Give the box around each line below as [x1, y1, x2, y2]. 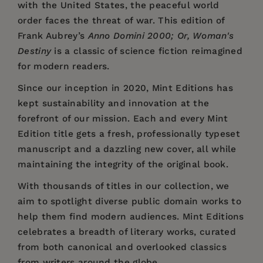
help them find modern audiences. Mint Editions [18, 211, 244, 222]
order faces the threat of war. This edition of [18, 15, 225, 26]
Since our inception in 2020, [18, 83, 152, 94]
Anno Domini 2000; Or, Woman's [87, 31, 234, 42]
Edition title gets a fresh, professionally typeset [18, 129, 240, 140]
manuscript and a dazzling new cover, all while [18, 144, 237, 155]
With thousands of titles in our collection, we [18, 181, 230, 192]
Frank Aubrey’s [18, 31, 88, 42]
